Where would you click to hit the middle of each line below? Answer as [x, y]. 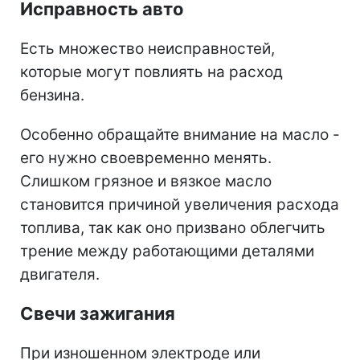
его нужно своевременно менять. [146, 158]
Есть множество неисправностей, [147, 49]
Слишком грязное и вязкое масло [146, 182]
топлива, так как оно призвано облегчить [173, 228]
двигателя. [60, 275]
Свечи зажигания [98, 314]
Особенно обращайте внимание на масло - [180, 135]
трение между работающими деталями [167, 252]
